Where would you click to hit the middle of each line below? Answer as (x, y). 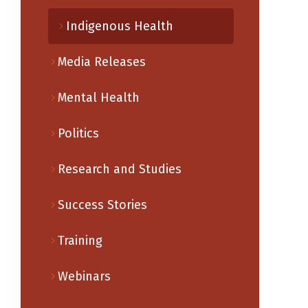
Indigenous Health (119, 26)
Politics (78, 133)
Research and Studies (119, 169)
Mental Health (98, 98)
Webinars (84, 276)
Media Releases (101, 62)
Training (80, 241)
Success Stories (102, 205)
